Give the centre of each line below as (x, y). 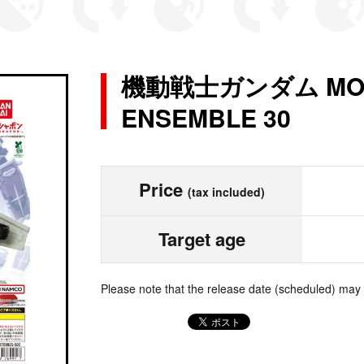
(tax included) (226, 192)
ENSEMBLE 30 (206, 117)
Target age (202, 239)
